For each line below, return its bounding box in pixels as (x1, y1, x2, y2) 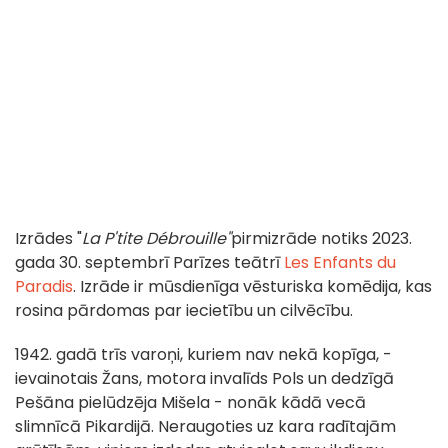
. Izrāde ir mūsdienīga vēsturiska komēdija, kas (73, 275, 432, 299)
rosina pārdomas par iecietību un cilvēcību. (15, 299, 353, 323)
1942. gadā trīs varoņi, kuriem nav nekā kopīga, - (15, 343, 392, 367)
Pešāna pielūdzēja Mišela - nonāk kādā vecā (15, 391, 366, 415)
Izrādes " (15, 227, 82, 251)
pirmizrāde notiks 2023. (231, 227, 412, 251)
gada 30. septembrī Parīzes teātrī (15, 251, 284, 275)
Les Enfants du (284, 251, 396, 275)
